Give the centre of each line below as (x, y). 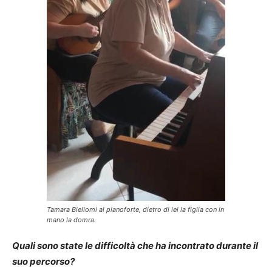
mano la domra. (71, 219)
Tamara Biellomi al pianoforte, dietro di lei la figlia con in (135, 209)
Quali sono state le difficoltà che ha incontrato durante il (135, 245)
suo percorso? (44, 261)
